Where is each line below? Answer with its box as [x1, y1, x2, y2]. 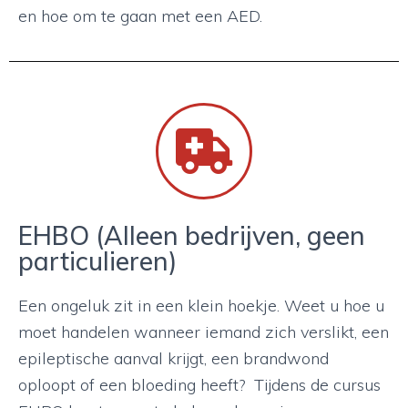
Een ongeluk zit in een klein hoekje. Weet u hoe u [18, 295, 384, 316]
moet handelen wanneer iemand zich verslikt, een [18, 321, 389, 342]
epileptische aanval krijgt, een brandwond [18, 348, 329, 369]
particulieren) [18, 245, 177, 277]
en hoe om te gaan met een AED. [18, 5, 262, 26]
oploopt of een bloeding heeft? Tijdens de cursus [18, 374, 381, 395]
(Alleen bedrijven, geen [96, 219, 365, 251]
